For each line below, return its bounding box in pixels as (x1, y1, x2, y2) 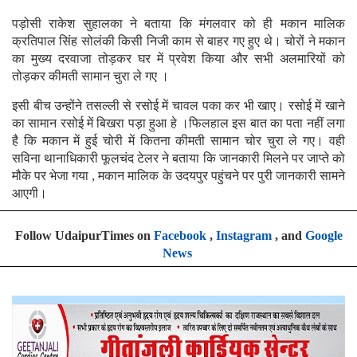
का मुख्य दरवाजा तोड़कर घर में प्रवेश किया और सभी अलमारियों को (12, 51, 345, 65)
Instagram (215, 228, 272, 242)
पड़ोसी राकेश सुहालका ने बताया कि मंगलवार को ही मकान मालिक (12, 16, 345, 30)
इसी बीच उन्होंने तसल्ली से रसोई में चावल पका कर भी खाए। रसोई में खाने (12, 98, 345, 112)
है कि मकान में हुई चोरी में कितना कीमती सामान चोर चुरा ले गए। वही (12, 133, 345, 147)
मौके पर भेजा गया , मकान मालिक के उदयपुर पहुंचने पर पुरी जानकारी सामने (12, 168, 345, 182)
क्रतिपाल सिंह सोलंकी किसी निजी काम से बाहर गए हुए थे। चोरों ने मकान (12, 33, 345, 48)
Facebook (153, 228, 206, 242)
